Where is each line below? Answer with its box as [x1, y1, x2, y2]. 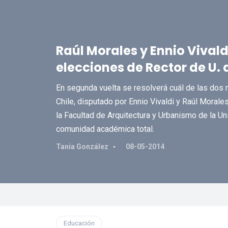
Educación [63, 219, 95, 227]
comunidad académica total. [55, 124, 154, 134]
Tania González [55, 142, 108, 151]
